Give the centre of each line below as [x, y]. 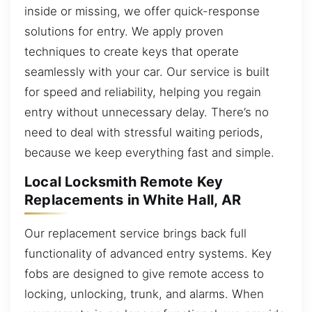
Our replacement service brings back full [135, 233]
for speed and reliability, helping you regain [143, 92]
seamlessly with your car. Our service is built [147, 71]
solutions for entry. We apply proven [124, 31]
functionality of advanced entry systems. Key [148, 253]
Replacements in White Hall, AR [133, 200]
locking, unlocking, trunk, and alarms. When [144, 294]
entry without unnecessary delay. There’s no [147, 112]
